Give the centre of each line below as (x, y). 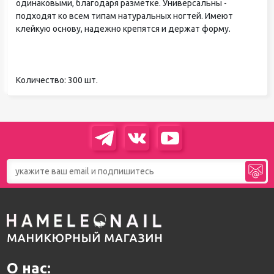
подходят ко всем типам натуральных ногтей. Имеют (124, 16)
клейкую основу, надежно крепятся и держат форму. (123, 28)
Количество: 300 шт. (57, 80)
